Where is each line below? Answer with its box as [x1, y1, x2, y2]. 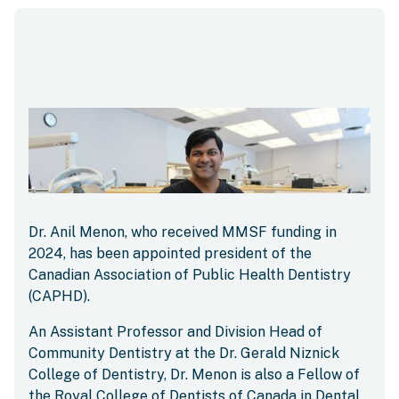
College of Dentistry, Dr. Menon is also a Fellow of [28, 366, 360, 383]
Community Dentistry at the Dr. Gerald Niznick [28, 345, 339, 362]
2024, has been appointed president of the [28, 245, 312, 262]
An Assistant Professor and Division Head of [28, 323, 322, 340]
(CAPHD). [28, 288, 90, 305]
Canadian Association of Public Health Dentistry [28, 266, 351, 283]
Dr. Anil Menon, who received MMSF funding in [28, 224, 337, 240]
